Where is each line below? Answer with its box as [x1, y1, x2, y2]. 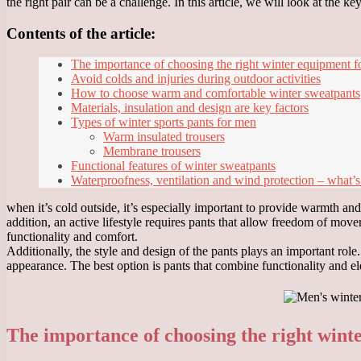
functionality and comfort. [6, 230, 138, 244]
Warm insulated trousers [103, 130, 225, 144]
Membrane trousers [103, 144, 201, 159]
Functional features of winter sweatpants [71, 159, 276, 173]
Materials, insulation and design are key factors [71, 101, 309, 115]
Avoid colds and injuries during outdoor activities [71, 72, 321, 86]
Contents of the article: [6, 24, 156, 42]
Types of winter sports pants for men [71, 115, 256, 130]
